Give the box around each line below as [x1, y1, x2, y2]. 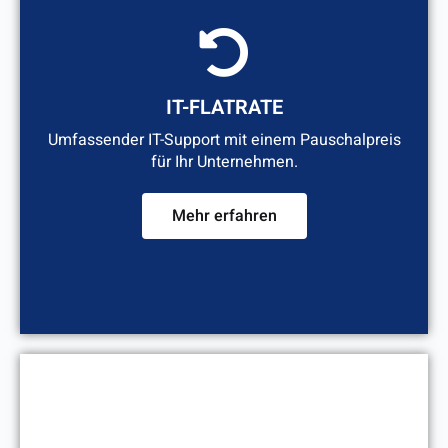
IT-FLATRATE [165, 93, 283, 123]
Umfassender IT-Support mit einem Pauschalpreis [47, 128, 401, 153]
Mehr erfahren [171, 204, 277, 229]
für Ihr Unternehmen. [150, 150, 298, 175]
